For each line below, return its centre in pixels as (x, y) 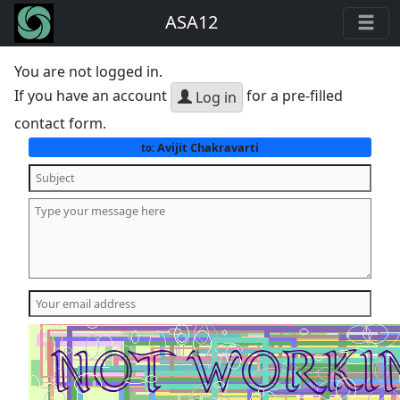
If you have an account (93, 96)
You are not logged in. (89, 71)
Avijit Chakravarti (206, 147)
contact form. (61, 123)
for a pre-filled (293, 96)
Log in (214, 97)
